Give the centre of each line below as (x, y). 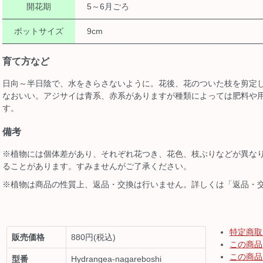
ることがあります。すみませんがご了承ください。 (97, 166)
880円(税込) (94, 237)
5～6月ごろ (108, 7)
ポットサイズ (39, 31)
